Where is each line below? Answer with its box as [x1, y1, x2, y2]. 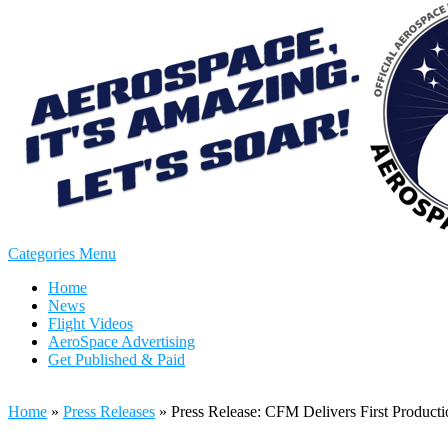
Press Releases [63, 403, 155, 420]
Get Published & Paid [48, 351, 185, 368]
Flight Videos [48, 315, 133, 332]
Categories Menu [8, 245, 116, 262]
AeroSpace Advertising [48, 333, 195, 350]
